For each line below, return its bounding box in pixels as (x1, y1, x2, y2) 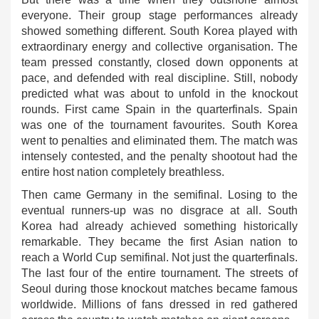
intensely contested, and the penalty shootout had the (21, 150, 298, 162)
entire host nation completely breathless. (21, 166, 224, 178)
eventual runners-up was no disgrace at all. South (21, 204, 298, 216)
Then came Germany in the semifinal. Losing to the (21, 189, 298, 201)
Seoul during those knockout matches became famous (21, 283, 298, 295)
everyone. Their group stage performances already (21, 9, 298, 21)
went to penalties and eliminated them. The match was (21, 135, 298, 147)
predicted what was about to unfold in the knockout (21, 88, 298, 100)
